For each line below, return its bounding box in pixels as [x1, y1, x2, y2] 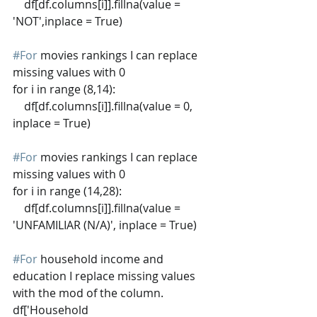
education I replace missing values [13, 267, 198, 284]
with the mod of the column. [13, 284, 163, 301]
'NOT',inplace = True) [13, 13, 122, 29]
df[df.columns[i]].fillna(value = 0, [13, 98, 24, 114]
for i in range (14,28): [13, 183, 122, 199]
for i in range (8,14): [13, 81, 115, 97]
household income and [38, 250, 166, 267]
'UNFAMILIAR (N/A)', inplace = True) [13, 217, 197, 233]
